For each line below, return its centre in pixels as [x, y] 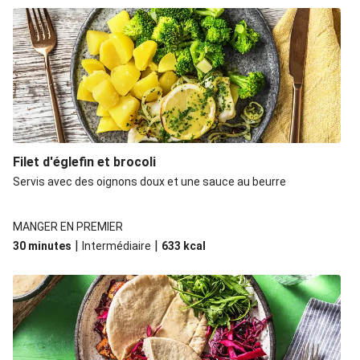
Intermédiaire [117, 246]
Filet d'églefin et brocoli [84, 162]
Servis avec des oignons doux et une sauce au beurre [149, 182]
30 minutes [42, 246]
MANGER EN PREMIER [68, 227]
